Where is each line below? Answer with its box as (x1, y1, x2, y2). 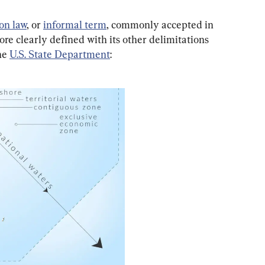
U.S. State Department (9, 48, 110, 61)
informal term (43, 18, 106, 31)
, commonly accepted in (106, 18, 216, 31)
